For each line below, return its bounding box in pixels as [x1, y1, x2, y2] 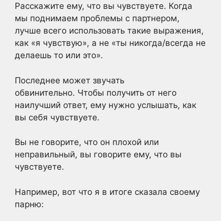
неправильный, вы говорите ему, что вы [15, 149, 182, 159]
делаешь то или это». [15, 50, 103, 60]
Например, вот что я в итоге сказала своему [15, 186, 200, 197]
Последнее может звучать [15, 75, 124, 85]
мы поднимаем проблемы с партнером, [15, 13, 180, 23]
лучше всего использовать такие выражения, [15, 26, 204, 36]
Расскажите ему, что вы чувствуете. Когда [15, 1, 192, 11]
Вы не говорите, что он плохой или [15, 137, 159, 147]
